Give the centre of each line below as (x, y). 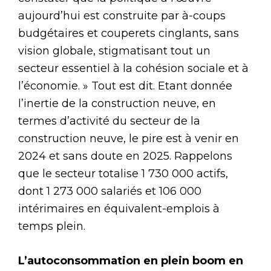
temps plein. (52, 226)
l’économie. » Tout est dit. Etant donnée (125, 86)
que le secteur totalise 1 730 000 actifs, (123, 173)
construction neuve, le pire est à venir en (129, 138)
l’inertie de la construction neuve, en (117, 103)
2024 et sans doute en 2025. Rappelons (125, 156)
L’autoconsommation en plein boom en (131, 260)
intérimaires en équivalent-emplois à (119, 208)
